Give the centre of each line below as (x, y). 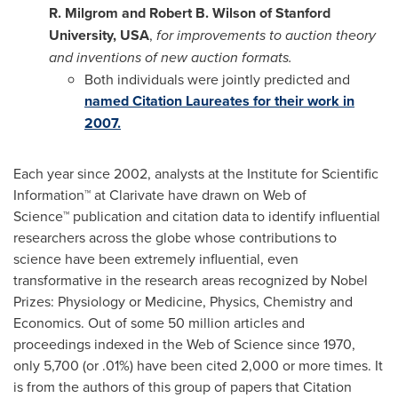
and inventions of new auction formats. (171, 57)
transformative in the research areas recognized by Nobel (191, 279)
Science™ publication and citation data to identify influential (197, 215)
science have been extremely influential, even (156, 258)
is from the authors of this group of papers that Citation (183, 386)
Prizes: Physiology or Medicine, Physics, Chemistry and (183, 301)
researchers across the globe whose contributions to (175, 237)
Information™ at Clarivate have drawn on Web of (160, 194)
